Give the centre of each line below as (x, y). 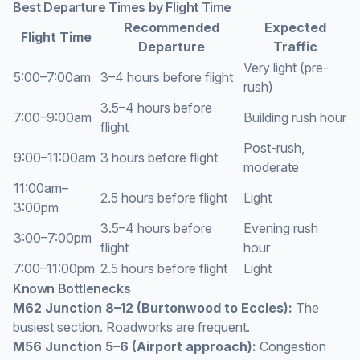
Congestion (291, 346)
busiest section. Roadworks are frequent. (131, 327)
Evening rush (281, 228)
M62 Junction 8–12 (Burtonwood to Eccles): (153, 308)
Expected (295, 27)
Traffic (295, 47)
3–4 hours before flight (167, 77)
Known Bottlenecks (72, 288)
